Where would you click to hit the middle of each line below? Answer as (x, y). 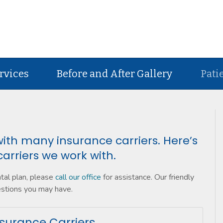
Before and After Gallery (115, 74)
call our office (78, 177)
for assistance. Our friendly (148, 177)
